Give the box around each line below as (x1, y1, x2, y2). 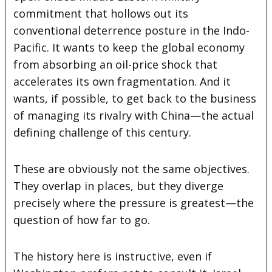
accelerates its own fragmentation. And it (13, 73, 231, 89)
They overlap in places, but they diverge (13, 178, 224, 193)
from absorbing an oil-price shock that (13, 56, 218, 72)
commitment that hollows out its (13, 5, 189, 21)
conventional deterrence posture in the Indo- (13, 22, 250, 38)
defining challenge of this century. (13, 124, 192, 140)
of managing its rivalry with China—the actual (13, 107, 254, 123)
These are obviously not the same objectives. (13, 161, 250, 176)
